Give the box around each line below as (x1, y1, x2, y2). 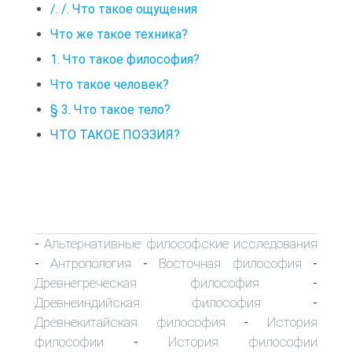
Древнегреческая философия (35, 274, 259, 291)
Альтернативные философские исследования (44, 235, 318, 251)
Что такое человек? (50, 76, 169, 92)
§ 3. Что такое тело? (50, 101, 177, 117)
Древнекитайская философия (35, 313, 225, 330)
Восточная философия (159, 255, 302, 271)
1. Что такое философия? (50, 51, 200, 67)
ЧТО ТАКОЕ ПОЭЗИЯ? (50, 126, 180, 142)
